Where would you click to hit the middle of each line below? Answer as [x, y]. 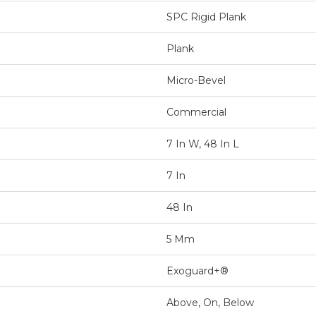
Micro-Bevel [196, 80]
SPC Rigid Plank [206, 17]
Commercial [196, 112]
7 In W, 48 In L [202, 144]
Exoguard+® [197, 271]
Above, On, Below [210, 303]
